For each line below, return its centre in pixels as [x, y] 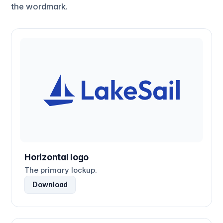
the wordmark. [39, 7]
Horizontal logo [57, 157]
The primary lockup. [61, 170]
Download [50, 185]
